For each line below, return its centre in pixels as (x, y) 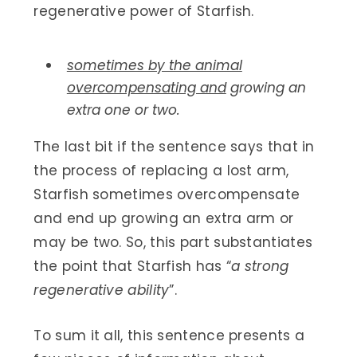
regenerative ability (102, 290)
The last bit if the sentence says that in (174, 146)
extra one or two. (123, 110)
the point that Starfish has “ (133, 266)
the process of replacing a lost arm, (161, 170)
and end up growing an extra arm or (164, 218)
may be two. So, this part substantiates (173, 242)
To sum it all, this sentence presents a (169, 335)
